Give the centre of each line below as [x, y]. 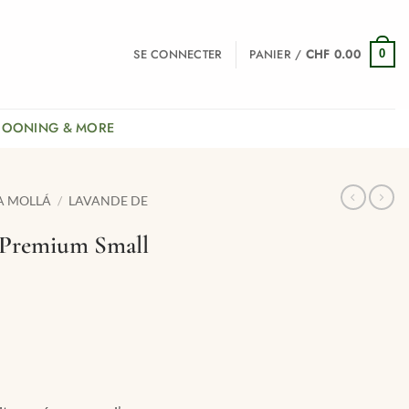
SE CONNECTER [178, 54]
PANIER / [278, 54]
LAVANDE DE [109, 201]
